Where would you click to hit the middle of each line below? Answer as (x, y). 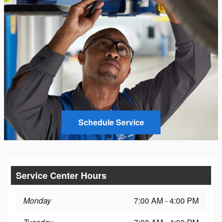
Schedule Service (111, 122)
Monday (37, 200)
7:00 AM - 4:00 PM (166, 200)
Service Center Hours (61, 175)
